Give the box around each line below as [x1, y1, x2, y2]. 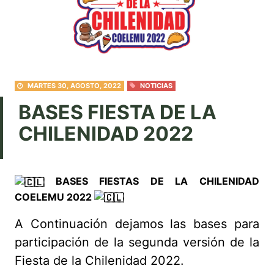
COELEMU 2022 [15, 190, 94, 203]
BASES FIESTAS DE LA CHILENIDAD [44, 175, 259, 187]
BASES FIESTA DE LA [18, 100, 217, 124]
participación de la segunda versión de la [15, 235, 259, 250]
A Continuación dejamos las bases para [15, 217, 259, 232]
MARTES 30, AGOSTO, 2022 [28, 81, 122, 90]
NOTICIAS [138, 81, 173, 90]
